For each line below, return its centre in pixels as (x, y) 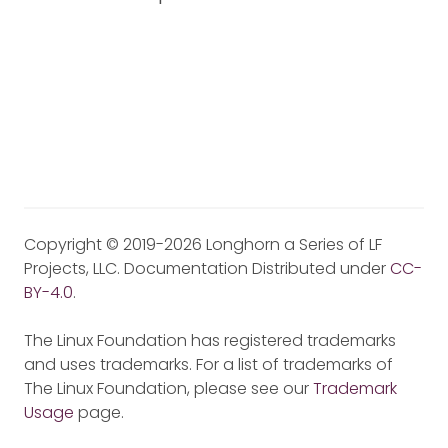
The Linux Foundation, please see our (168, 389)
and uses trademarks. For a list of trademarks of (208, 365)
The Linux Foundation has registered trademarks (210, 341)
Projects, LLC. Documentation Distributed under (207, 269)
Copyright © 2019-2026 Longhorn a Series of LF (203, 245)
